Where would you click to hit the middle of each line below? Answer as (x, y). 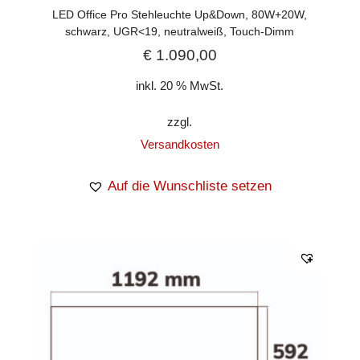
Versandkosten (180, 145)
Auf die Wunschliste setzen (190, 186)
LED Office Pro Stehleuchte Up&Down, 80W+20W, (180, 14)
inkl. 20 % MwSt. (180, 86)
